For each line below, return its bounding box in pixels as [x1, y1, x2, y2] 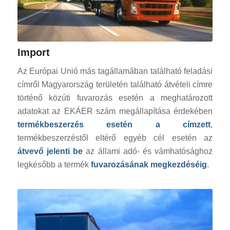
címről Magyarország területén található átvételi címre [17, 80, 213, 89]
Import [17, 46, 50, 58]
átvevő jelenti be [17, 147, 83, 156]
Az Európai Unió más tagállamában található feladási [17, 67, 213, 76]
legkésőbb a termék [17, 160, 91, 169]
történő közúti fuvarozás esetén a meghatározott [17, 93, 213, 103]
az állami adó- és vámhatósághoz [83, 147, 213, 156]
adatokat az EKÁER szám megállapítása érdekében [17, 107, 213, 116]
